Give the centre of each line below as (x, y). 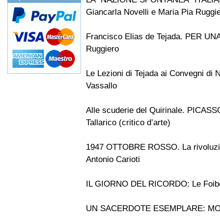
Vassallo (101, 86)
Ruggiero (102, 49)
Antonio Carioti (113, 159)
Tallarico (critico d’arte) (128, 123)
